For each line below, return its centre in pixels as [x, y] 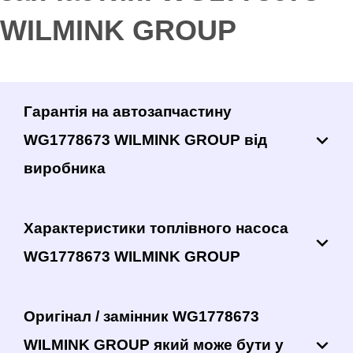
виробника [65, 168]
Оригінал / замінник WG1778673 [141, 316]
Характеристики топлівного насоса [156, 228]
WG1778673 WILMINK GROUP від [145, 139]
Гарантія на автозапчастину [128, 111]
